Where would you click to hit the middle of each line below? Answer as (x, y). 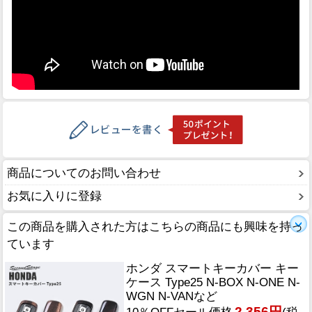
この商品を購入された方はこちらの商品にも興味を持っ (155, 226)
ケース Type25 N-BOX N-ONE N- (213, 282)
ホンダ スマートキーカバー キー (212, 268)
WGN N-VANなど (172, 296)
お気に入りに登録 (54, 196)
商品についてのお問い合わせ (84, 173)
